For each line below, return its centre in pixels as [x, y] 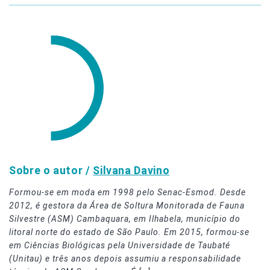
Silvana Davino [131, 170]
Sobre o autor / [51, 170]
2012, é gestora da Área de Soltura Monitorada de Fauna [127, 205]
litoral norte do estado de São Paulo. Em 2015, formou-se [129, 232]
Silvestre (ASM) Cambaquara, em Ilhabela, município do [125, 218]
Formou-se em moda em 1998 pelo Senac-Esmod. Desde [127, 192]
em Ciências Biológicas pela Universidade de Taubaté [120, 245]
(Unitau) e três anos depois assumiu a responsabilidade [125, 258]
